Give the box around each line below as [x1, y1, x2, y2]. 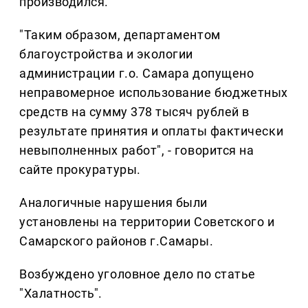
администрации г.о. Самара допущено [19, 66, 254, 81]
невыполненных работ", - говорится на [19, 143, 254, 158]
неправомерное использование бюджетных [19, 85, 288, 100]
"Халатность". [19, 286, 103, 301]
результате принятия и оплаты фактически [19, 124, 284, 139]
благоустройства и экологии [19, 47, 194, 62]
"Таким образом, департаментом [19, 27, 221, 43]
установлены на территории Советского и [19, 214, 275, 230]
